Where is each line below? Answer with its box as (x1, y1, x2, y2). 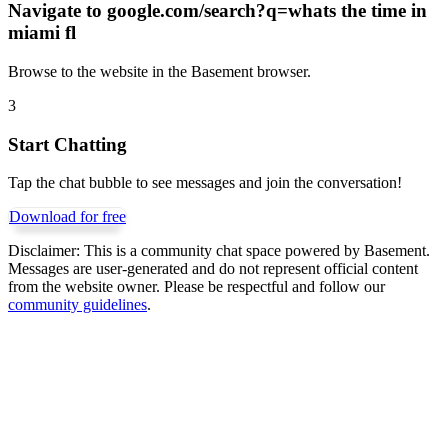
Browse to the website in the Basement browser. (8, 63, 311, 80)
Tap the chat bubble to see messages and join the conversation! (8, 174, 402, 192)
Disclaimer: (8, 242, 80, 260)
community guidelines (8, 296, 147, 314)
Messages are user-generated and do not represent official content (8, 260, 418, 278)
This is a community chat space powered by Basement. (80, 242, 430, 260)
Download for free (9, 208, 126, 226)
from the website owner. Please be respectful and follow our (8, 278, 385, 296)
